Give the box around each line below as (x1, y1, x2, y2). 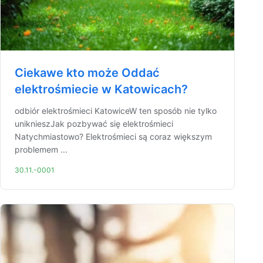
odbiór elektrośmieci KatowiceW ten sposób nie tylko (15, 106, 217, 116)
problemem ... (15, 144, 68, 154)
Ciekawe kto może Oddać (15, 66, 160, 80)
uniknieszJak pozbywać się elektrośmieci (15, 119, 173, 129)
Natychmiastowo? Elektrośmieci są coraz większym (15, 131, 212, 141)
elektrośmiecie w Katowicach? (15, 82, 188, 96)
